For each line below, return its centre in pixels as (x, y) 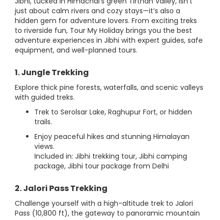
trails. (43, 122)
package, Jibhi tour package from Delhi (102, 166)
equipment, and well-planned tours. (76, 50)
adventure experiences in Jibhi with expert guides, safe (109, 41)
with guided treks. (45, 97)
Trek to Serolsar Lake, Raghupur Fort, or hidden (113, 112)
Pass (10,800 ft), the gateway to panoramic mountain (107, 213)
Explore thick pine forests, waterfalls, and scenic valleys (109, 88)
